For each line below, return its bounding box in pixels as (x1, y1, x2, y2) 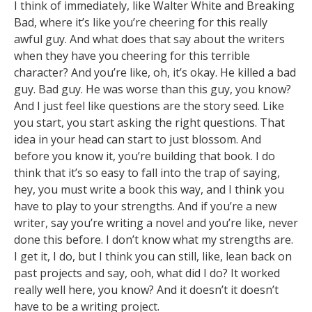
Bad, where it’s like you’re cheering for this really (14, 15, 267, 31)
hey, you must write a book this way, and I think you (14, 182, 284, 198)
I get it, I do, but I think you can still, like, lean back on (14, 249, 292, 265)
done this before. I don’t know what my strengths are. (14, 232, 293, 248)
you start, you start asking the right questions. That (14, 115, 285, 131)
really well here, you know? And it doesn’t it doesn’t (14, 282, 279, 298)
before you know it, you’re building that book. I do (14, 148, 275, 164)
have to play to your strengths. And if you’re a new (14, 198, 276, 214)
